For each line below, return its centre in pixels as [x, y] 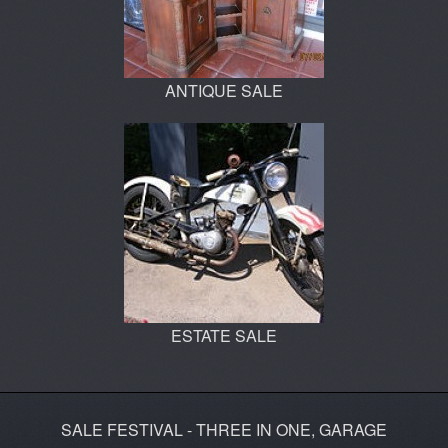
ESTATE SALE [224, 336]
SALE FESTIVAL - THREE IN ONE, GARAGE [224, 430]
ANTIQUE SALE [224, 91]
